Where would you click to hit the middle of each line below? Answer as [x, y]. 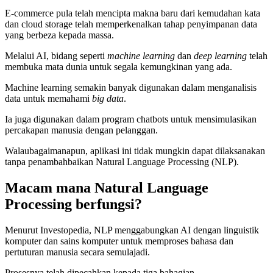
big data [108, 99]
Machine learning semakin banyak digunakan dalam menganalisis [131, 88]
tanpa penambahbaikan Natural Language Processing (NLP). [122, 162]
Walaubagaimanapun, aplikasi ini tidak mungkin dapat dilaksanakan [135, 151]
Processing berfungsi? [73, 204]
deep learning [220, 56]
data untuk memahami [48, 99]
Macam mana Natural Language [107, 188]
